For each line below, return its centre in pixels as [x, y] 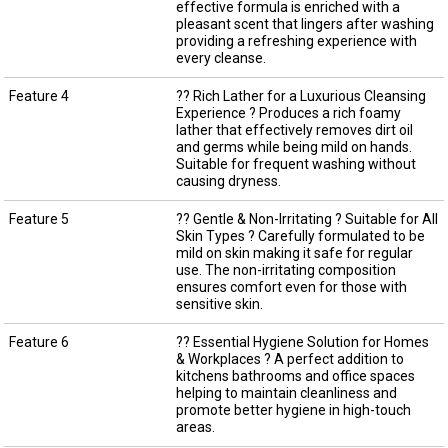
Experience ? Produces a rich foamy [288, 112]
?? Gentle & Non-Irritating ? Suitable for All [306, 218]
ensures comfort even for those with [291, 286]
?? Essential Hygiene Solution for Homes [302, 341]
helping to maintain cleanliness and [286, 392]
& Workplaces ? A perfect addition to [289, 358]
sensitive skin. [219, 303]
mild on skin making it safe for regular [294, 252]
